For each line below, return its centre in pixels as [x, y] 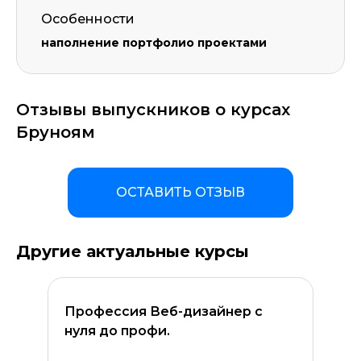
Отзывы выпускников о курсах [153, 110]
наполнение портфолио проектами [154, 43]
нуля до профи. [117, 331]
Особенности [88, 19]
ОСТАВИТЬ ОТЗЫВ [180, 192]
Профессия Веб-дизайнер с [164, 311]
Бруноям [56, 132]
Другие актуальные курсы [133, 251]
